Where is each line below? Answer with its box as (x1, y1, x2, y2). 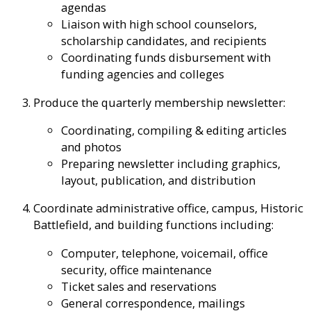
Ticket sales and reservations (61, 278, 217, 294)
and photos (61, 139, 121, 155)
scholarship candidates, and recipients (61, 33, 267, 49)
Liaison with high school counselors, (61, 16, 257, 33)
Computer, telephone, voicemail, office (61, 244, 268, 261)
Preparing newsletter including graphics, (61, 155, 280, 172)
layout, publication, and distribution (61, 172, 255, 189)
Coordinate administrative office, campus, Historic (33, 200, 303, 217)
